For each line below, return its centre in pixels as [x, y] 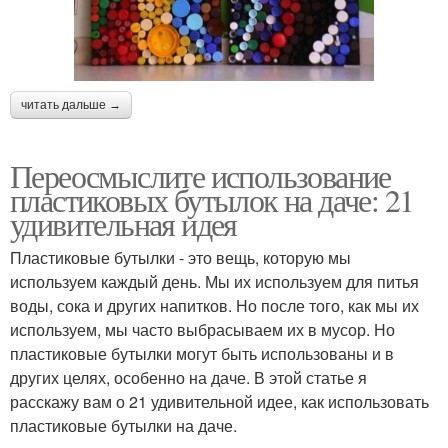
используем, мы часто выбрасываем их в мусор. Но [202, 329]
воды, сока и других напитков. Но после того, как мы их [214, 305]
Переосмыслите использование [200, 175]
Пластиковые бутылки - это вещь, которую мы [180, 257]
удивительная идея [123, 223]
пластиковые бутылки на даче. [123, 425]
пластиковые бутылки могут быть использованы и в [202, 353]
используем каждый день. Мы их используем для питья [214, 281]
